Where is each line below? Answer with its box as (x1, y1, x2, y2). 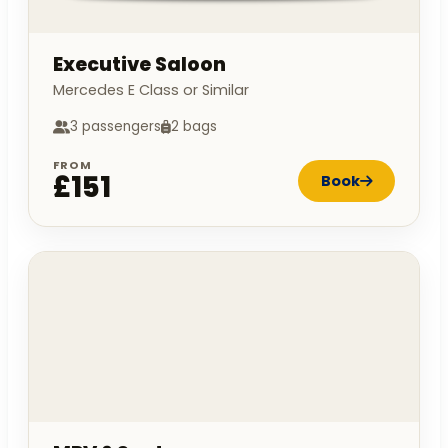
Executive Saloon (53, 51, 226, 79)
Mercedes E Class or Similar (53, 80, 249, 101)
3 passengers (70, 117, 161, 137)
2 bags (171, 117, 217, 137)
